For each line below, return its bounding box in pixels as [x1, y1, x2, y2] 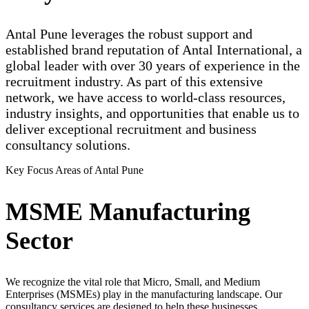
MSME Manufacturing [6, 197, 250, 226]
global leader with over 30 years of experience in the [6, 57, 300, 73]
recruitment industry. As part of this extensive [6, 73, 263, 89]
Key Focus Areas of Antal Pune [6, 163, 143, 176]
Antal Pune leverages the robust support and [6, 26, 252, 41]
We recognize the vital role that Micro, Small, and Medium [6, 275, 260, 288]
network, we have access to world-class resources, [6, 89, 286, 105]
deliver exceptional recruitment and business [6, 121, 257, 137]
